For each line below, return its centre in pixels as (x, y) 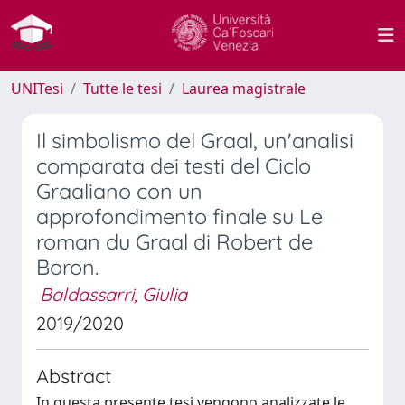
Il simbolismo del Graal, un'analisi (195, 141)
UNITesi (37, 89)
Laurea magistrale (244, 89)
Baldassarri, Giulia (113, 294)
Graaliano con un (119, 191)
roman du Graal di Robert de (174, 242)
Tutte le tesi (122, 89)
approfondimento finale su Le (179, 217)
